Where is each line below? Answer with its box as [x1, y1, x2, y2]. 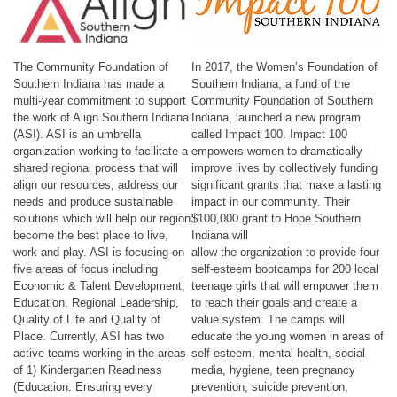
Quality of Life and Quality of [13, 312, 160, 326]
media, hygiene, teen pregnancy [191, 362, 355, 377]
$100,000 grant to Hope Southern [191, 211, 361, 225]
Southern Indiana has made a [13, 76, 164, 90]
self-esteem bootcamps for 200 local [191, 261, 378, 276]
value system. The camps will [191, 312, 345, 326]
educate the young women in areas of [191, 329, 384, 343]
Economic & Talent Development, [13, 278, 185, 292]
